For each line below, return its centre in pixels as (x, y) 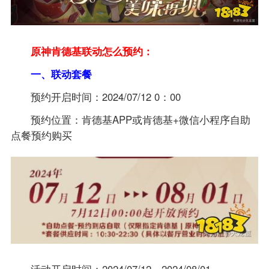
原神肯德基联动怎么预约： (92, 51)
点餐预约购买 (41, 135)
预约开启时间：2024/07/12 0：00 (106, 96)
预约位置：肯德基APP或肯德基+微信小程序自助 (141, 119)
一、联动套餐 (62, 74)
